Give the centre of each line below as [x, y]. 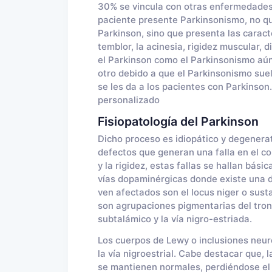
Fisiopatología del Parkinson [178, 121]
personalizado [128, 100]
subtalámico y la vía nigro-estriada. [175, 219]
